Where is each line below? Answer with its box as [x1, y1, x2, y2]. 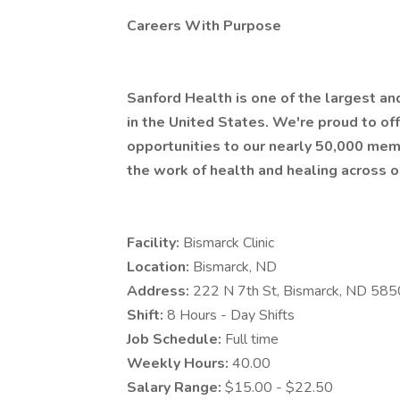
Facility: [127, 233, 183, 253]
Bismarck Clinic [183, 233, 274, 253]
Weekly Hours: [127, 354, 232, 373]
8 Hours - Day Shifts [167, 305, 295, 325]
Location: [127, 257, 193, 277]
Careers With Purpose [127, 16, 281, 36]
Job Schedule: [127, 329, 225, 349]
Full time [225, 329, 279, 349]
